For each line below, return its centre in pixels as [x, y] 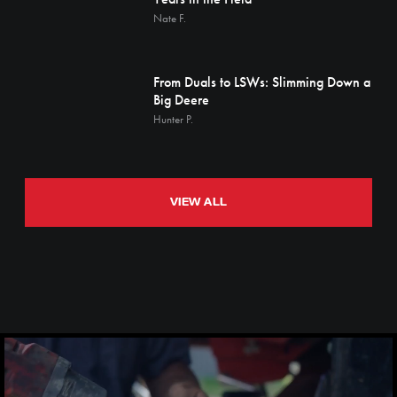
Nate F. [170, 18]
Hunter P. [173, 119]
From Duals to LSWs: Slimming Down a [262, 82]
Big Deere [181, 100]
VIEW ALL [198, 202]
